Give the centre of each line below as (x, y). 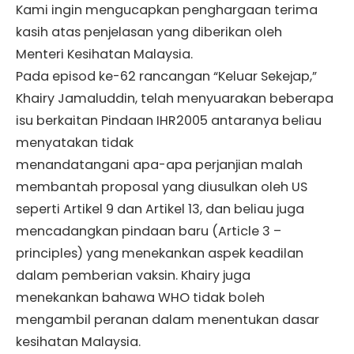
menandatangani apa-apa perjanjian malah (159, 165)
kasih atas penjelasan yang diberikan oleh (149, 32)
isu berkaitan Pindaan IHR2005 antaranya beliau (169, 121)
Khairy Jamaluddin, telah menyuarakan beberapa (175, 99)
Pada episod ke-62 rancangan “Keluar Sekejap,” (166, 77)
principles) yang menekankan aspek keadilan (160, 254)
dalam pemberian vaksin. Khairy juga (133, 276)
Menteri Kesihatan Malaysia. (104, 55)
